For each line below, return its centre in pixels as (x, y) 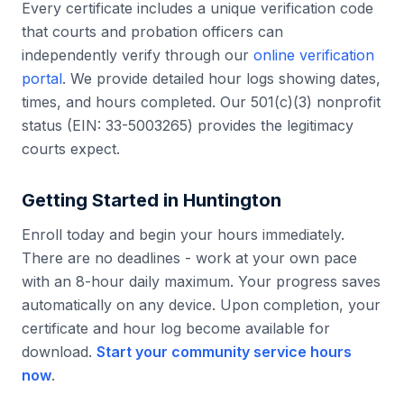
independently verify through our (138, 55)
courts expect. (71, 149)
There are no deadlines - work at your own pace (189, 258)
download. (57, 352)
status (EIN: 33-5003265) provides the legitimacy (188, 125)
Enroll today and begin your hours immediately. (183, 234)
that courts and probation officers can (152, 32)
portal (42, 78)
